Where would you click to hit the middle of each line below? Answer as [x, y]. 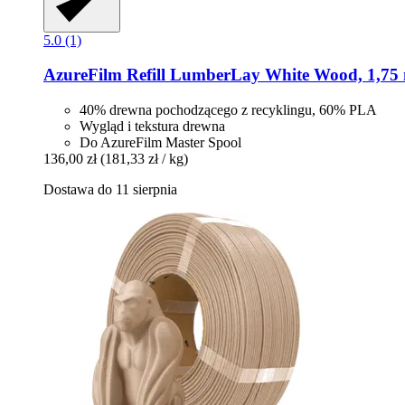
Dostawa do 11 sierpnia [110, 190]
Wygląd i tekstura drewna [152, 127]
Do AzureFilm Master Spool [160, 143]
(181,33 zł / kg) [144, 159]
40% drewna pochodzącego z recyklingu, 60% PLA [228, 110]
